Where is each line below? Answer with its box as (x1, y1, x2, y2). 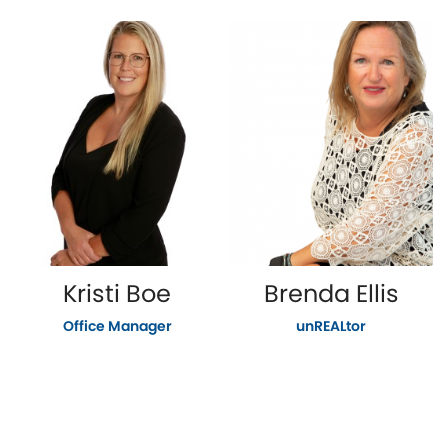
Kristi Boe (63, 276, 171, 310)
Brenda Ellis (263, 276, 399, 310)
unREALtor (296, 315, 366, 336)
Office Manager (62, 315, 172, 336)
